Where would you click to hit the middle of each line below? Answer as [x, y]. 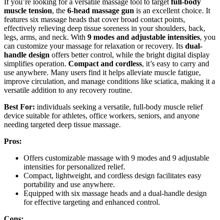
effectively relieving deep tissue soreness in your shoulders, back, [105, 28]
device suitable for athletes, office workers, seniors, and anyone [102, 115]
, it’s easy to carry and [176, 63]
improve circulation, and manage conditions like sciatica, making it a [110, 81]
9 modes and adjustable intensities [144, 37]
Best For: [19, 107]
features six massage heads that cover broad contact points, [95, 19]
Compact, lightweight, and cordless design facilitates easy [112, 175]
